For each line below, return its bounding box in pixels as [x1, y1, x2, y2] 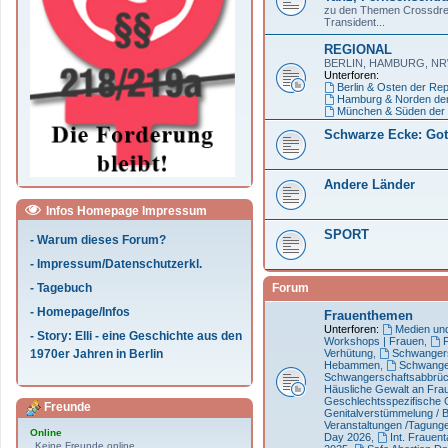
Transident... [324, 15, 385, 28]
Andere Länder [324, 176, 415, 192]
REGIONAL [324, 41, 392, 57]
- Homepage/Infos [30, 304, 130, 318]
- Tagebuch [30, 280, 92, 294]
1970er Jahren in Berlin [30, 346, 163, 360]
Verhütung [324, 346, 373, 359]
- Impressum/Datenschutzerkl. [30, 256, 202, 270]
